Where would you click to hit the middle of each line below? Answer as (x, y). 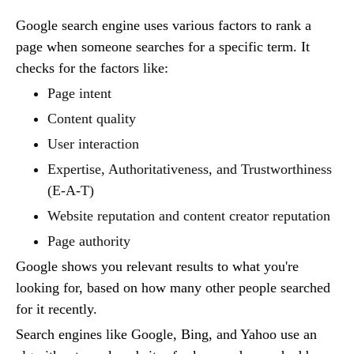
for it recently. (56, 309)
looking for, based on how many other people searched (173, 287)
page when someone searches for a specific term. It (163, 46)
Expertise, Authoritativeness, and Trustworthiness (190, 169)
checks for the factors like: (92, 68)
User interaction (93, 143)
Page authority (89, 241)
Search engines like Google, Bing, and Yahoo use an (166, 334)
